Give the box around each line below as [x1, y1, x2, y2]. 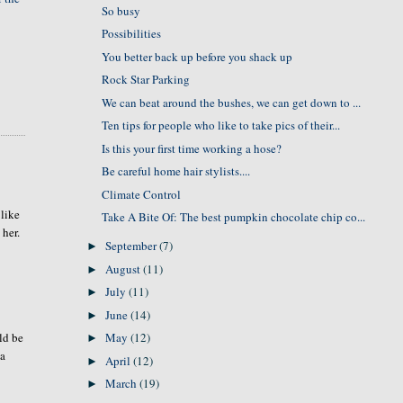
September [105, 237, 160, 254]
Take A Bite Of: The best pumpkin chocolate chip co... [102, 209, 366, 225]
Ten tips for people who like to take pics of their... [102, 117, 341, 133]
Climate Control [102, 185, 182, 202]
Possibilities [102, 25, 162, 41]
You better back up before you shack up [102, 48, 293, 65]
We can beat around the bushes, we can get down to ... [102, 94, 362, 111]
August [105, 260, 144, 277]
